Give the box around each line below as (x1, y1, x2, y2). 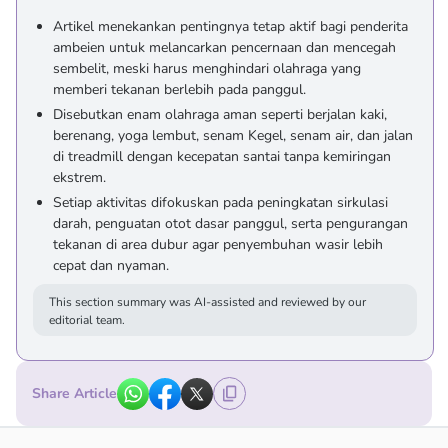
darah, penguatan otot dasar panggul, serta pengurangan (53, 214, 408, 233)
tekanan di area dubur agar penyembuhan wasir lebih (53, 235, 383, 254)
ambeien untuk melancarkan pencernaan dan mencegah (53, 38, 396, 57)
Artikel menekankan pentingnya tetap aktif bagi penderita (53, 17, 408, 36)
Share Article (32, 384, 117, 403)
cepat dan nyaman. (53, 256, 169, 275)
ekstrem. (53, 168, 106, 187)
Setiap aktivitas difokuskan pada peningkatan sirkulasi (53, 193, 388, 212)
